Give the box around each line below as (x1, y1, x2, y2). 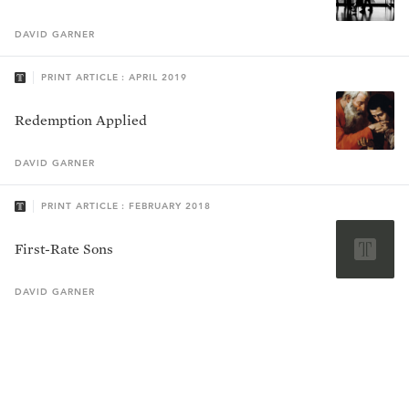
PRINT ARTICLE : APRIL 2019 (41, 71, 187, 84)
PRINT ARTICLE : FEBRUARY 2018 (41, 200, 211, 213)
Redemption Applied (15, 111, 147, 130)
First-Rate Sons (15, 240, 113, 258)
